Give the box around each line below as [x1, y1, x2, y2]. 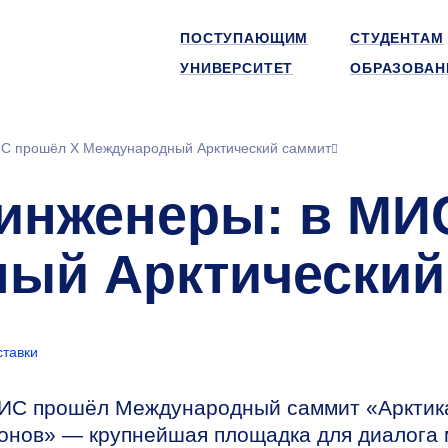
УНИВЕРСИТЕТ [180, 60, 294, 76]
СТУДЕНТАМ [350, 30, 444, 46]
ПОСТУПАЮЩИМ [180, 30, 309, 46]
